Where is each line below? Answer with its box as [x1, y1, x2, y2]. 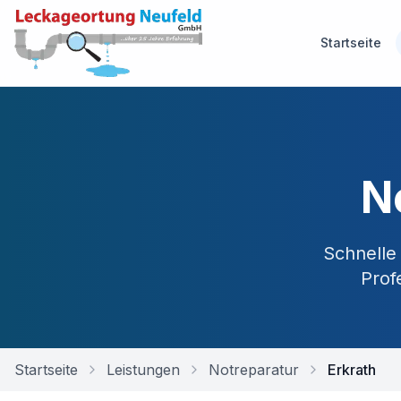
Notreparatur [209, 361, 299, 379]
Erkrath [328, 361, 376, 379]
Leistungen [107, 361, 180, 379]
